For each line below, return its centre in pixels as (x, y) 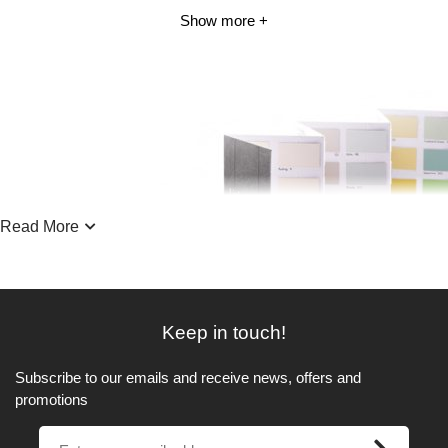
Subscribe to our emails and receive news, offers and (188, 378)
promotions (51, 400)
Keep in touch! (224, 333)
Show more (217, 21)
